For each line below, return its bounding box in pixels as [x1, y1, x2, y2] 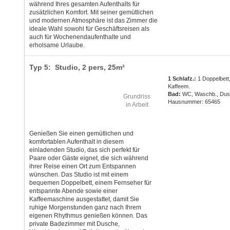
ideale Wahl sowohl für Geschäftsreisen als [29, 25, 149, 33]
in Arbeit [125, 101, 148, 109]
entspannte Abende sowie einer [29, 187, 118, 195]
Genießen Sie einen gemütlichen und [29, 130, 133, 138]
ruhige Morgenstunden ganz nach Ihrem [29, 204, 141, 212]
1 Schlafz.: [168, 75, 197, 82]
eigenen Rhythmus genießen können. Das [29, 212, 147, 220]
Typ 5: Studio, [29, 63, 82, 72]
